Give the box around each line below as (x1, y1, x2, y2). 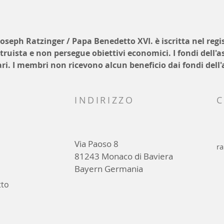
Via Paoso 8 (74, 138, 118, 149)
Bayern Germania (74, 163, 143, 174)
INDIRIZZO (74, 94, 134, 106)
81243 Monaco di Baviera (74, 150, 173, 162)
